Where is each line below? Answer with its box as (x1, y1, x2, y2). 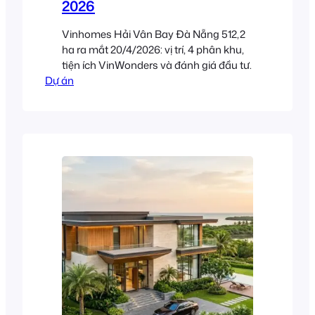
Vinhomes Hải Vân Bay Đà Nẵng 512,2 (62, 27, 245, 42)
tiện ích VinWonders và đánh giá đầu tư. (62, 58, 252, 73)
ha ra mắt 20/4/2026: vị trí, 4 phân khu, (62, 42, 244, 58)
